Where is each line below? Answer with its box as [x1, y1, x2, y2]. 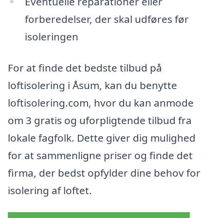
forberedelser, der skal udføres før [24, 12, 189, 26]
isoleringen [24, 29, 78, 43]
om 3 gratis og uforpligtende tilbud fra [8, 113, 192, 127]
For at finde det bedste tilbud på [8, 60, 162, 74]
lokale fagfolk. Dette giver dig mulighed [8, 130, 196, 145]
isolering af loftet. [8, 183, 92, 197]
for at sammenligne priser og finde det [8, 148, 193, 162]
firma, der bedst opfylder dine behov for [8, 165, 200, 180]
